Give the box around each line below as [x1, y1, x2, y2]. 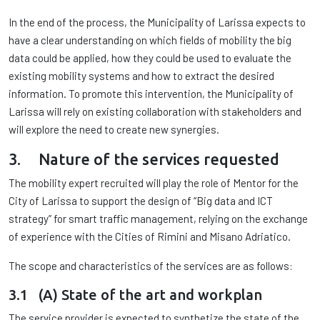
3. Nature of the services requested [9, 151, 279, 168]
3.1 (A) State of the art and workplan [9, 286, 262, 303]
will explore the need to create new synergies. [9, 123, 219, 136]
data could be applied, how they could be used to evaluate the [9, 51, 291, 64]
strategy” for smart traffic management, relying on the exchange [9, 212, 308, 225]
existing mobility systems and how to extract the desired [9, 69, 274, 82]
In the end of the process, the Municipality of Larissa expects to [9, 16, 306, 29]
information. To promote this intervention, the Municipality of [9, 87, 294, 100]
